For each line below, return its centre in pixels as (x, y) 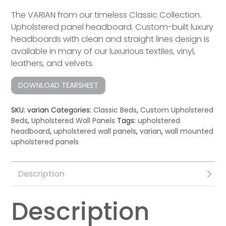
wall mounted (189, 131)
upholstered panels (45, 142)
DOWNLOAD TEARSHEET (59, 86)
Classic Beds (115, 110)
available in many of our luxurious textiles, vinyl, (103, 51)
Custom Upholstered (177, 110)
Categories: (72, 110)
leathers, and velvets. (53, 64)
